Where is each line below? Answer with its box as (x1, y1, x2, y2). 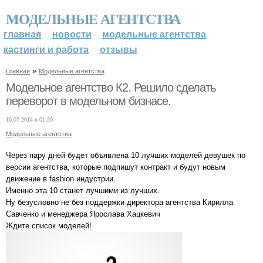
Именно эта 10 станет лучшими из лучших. (6, 186, 160, 195)
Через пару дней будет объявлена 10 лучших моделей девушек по (6, 150, 245, 160)
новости (52, 29, 92, 39)
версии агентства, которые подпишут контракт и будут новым (6, 162, 225, 171)
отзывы (99, 45, 137, 55)
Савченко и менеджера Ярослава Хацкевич (6, 209, 160, 218)
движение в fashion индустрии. (6, 174, 116, 183)
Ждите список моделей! (6, 221, 92, 230)
